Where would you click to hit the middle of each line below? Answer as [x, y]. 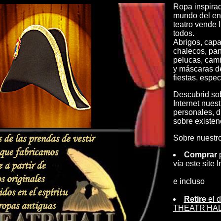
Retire [195, 199]
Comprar [200, 155]
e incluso [189, 181]
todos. [184, 33]
